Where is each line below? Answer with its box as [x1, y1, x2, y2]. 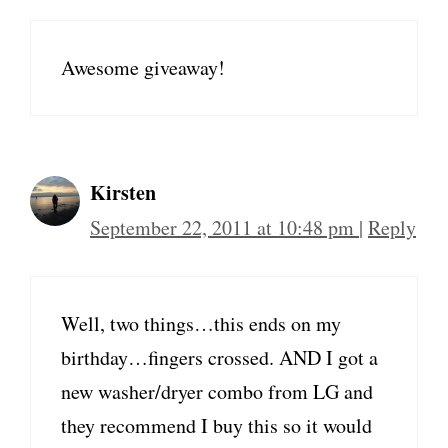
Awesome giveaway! [61, 54, 225, 81]
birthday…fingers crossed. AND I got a [61, 344, 378, 371]
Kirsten [90, 178, 156, 207]
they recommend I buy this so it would [61, 412, 372, 439]
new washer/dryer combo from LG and [61, 378, 373, 405]
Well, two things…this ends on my [61, 310, 341, 337]
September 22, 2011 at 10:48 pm [90, 214, 359, 241]
